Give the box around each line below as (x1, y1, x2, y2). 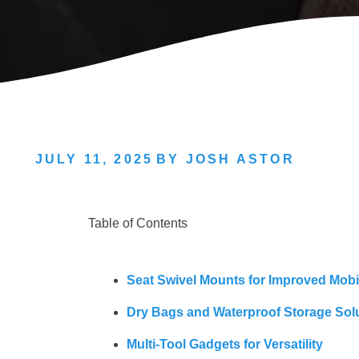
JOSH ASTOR (185, 152, 295, 167)
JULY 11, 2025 (34, 152, 154, 167)
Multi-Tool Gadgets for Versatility (127, 337, 323, 352)
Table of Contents (88, 216, 188, 231)
